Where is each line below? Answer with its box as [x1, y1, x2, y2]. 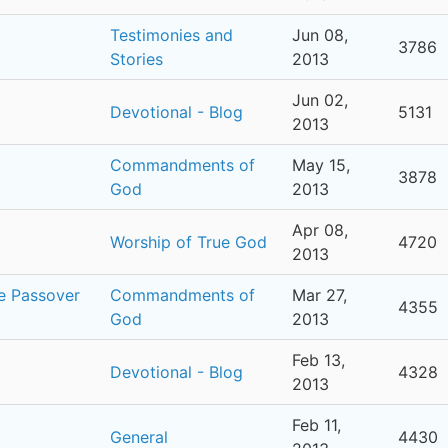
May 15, [292, 155, 350, 175]
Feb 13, [292, 350, 345, 370]
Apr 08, [292, 220, 348, 240]
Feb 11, [292, 415, 341, 435]
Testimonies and [110, 25, 233, 45]
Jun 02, [292, 90, 348, 110]
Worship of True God [110, 232, 267, 252]
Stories [110, 49, 163, 69]
